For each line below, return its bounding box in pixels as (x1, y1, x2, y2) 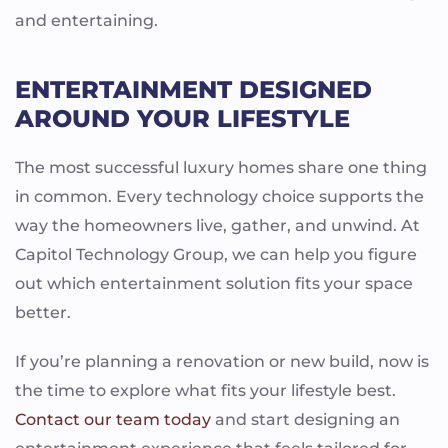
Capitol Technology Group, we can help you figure (15, 244, 417, 264)
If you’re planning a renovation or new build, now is (15, 351, 429, 371)
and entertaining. (15, 10, 158, 30)
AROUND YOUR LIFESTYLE (15, 103, 350, 133)
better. (15, 302, 75, 322)
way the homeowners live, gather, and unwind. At (15, 215, 420, 235)
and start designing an (211, 409, 400, 429)
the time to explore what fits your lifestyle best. (15, 380, 396, 400)
